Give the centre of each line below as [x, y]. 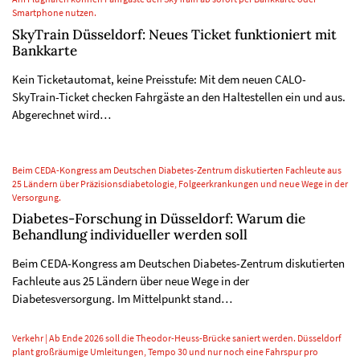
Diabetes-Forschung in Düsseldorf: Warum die [159, 219]
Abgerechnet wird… [61, 114]
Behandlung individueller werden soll [130, 235]
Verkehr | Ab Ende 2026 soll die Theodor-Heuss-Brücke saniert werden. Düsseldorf [177, 338]
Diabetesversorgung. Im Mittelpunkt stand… [122, 299]
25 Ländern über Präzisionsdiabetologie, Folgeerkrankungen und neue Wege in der [180, 184]
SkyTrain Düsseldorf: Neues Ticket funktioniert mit [174, 34]
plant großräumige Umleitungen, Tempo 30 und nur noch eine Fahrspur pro [165, 352]
